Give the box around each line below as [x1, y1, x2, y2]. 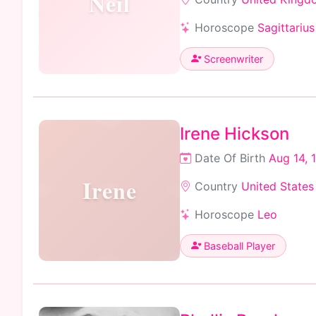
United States [241, 178, 314, 193]
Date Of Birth [191, 150, 269, 165]
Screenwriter [201, 52, 263, 65]
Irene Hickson [180, 123, 289, 144]
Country [191, 178, 241, 193]
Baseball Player [201, 239, 275, 252]
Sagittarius [257, 20, 315, 35]
